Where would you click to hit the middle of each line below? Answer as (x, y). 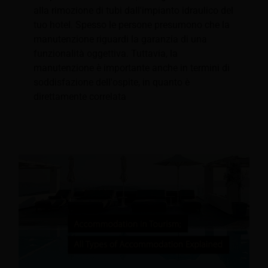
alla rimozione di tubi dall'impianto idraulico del (133, 11)
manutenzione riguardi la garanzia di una (120, 39)
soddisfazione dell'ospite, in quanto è (112, 83)
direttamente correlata (80, 97)
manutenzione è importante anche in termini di (132, 68)
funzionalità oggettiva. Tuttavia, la (106, 54)
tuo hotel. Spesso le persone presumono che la (132, 25)
